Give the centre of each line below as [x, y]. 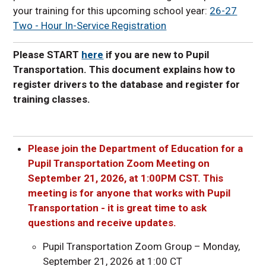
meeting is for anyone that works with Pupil [129, 193]
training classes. [53, 99]
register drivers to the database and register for [127, 85]
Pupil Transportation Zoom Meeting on [119, 164]
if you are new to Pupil [156, 55]
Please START [47, 55]
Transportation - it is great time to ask [118, 208]
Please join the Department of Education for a [136, 149]
